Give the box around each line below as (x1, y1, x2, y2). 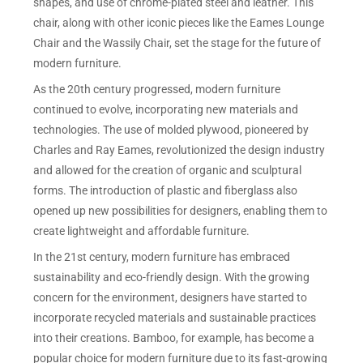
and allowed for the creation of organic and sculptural (33, 164, 302, 177)
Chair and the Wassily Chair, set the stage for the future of (33, 36, 322, 50)
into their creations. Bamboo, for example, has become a (33, 331, 315, 345)
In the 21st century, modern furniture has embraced (33, 250, 291, 264)
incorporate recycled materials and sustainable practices (33, 311, 317, 325)
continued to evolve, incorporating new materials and (33, 103, 299, 117)
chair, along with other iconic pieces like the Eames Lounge (33, 16, 325, 30)
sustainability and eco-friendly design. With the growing (33, 271, 310, 284)
